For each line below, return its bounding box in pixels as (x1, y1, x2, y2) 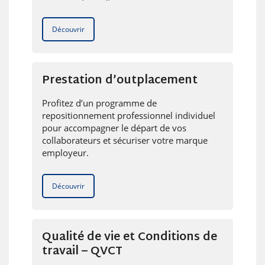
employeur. (41, 146, 89, 159)
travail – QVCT (41, 241, 122, 262)
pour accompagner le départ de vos (41, 121, 186, 134)
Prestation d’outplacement (41, 70, 198, 91)
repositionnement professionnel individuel (41, 109, 215, 121)
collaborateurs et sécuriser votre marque (41, 134, 208, 146)
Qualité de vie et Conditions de (41, 227, 217, 248)
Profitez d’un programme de (41, 96, 157, 109)
